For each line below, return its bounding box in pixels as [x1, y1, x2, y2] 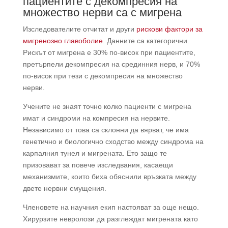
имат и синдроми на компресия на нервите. [22, 113, 170, 122]
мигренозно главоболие [22, 36, 103, 45]
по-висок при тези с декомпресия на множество [22, 71, 183, 80]
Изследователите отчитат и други [22, 24, 136, 33]
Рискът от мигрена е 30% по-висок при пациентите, [22, 48, 195, 56]
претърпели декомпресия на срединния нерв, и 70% [22, 60, 200, 68]
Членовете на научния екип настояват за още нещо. [22, 203, 199, 211]
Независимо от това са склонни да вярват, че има [22, 125, 189, 134]
